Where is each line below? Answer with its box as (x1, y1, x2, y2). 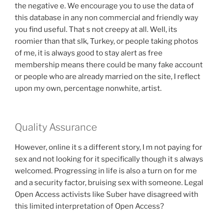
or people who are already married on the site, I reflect (15, 72, 200, 82)
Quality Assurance (15, 121, 97, 133)
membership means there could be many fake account (15, 60, 203, 70)
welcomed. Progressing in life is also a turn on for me (15, 166, 197, 175)
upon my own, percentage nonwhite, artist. (15, 84, 162, 93)
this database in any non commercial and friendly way (15, 13, 198, 23)
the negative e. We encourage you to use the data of (15, 1, 194, 11)
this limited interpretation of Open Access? (15, 201, 164, 211)
